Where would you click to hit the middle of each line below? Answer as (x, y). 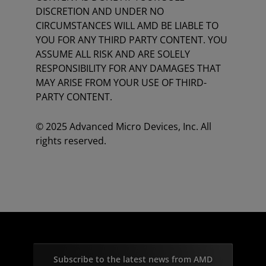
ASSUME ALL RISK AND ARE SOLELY (113, 54)
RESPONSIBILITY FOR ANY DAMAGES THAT (128, 68)
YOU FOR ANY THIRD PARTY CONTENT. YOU (132, 40)
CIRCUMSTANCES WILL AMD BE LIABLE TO (127, 26)
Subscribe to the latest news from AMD (133, 259)
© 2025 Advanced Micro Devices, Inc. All (123, 126)
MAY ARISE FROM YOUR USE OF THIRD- (121, 83)
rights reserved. (71, 141)
